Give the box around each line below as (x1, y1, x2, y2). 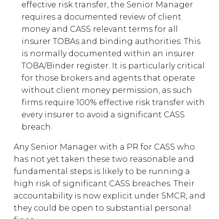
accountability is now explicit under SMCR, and (14, 191, 205, 200)
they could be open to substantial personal (14, 203, 191, 213)
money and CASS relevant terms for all (22, 24, 178, 34)
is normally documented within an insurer (22, 49, 195, 58)
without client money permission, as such (22, 86, 192, 95)
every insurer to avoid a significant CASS (22, 110, 185, 119)
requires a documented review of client (22, 12, 181, 22)
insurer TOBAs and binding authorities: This (22, 37, 200, 46)
